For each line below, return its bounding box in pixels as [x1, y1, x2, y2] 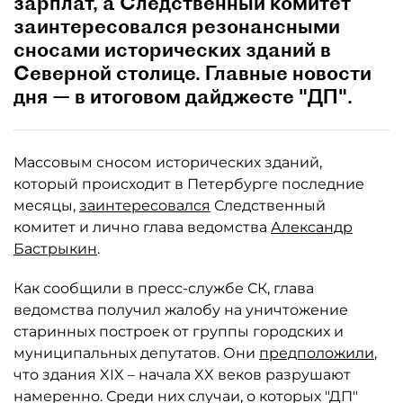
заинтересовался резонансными [13, 13, 340, 39]
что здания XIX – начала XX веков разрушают [13, 366, 351, 383]
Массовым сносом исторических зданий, [13, 154, 322, 171]
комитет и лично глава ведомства [13, 219, 271, 236]
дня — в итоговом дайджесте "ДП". [13, 84, 353, 109]
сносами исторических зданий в [13, 37, 331, 62]
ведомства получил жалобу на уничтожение [13, 301, 348, 318]
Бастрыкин [13, 240, 97, 257]
